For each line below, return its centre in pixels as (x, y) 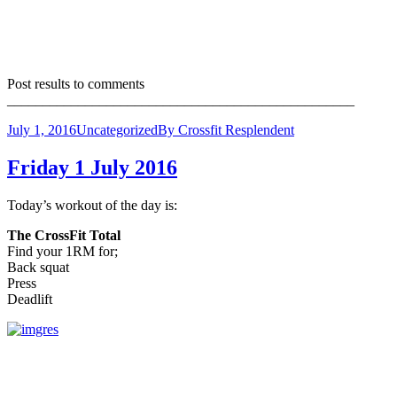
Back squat (38, 267)
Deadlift (30, 299)
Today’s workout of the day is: (92, 205)
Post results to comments (76, 84)
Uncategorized (117, 130)
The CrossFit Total (64, 235)
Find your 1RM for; (62, 251)
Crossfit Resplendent (236, 130)
